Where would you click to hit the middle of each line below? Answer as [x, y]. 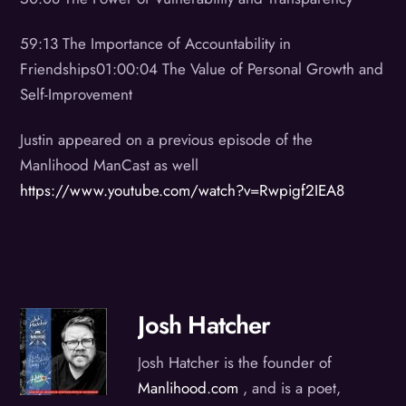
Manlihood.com [188, 388]
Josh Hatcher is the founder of [235, 363]
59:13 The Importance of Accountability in [156, 44]
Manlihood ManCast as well [110, 165]
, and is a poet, [290, 388]
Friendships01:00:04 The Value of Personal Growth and [202, 69]
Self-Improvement [77, 95]
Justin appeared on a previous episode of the [167, 140]
